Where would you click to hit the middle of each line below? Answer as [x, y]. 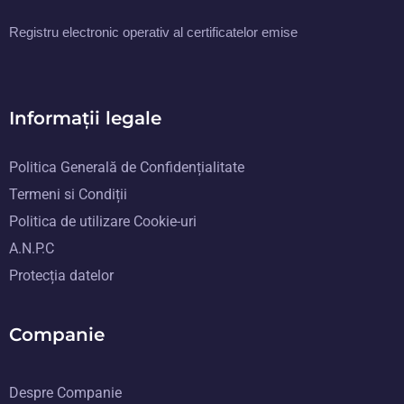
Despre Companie [65, 393]
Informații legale [85, 118]
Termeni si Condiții [68, 194]
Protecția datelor [61, 275]
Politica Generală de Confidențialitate [127, 167]
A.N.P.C [32, 248]
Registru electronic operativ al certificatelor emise [153, 32]
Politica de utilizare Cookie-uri [103, 221]
